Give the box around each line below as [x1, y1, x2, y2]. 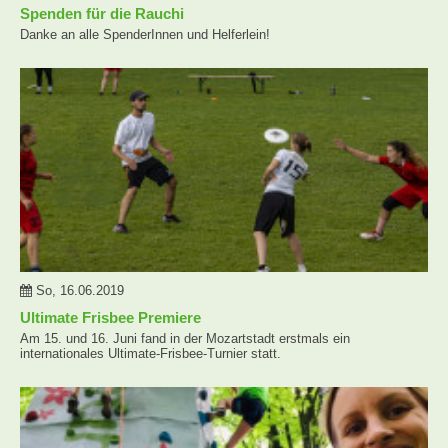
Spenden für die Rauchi [20, 4, 184, 22]
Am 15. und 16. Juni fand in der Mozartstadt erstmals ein [20, 330, 350, 346]
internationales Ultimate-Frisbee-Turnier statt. [20, 345, 281, 361]
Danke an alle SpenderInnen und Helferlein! [20, 26, 270, 42]
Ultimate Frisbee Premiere [20, 308, 201, 326]
